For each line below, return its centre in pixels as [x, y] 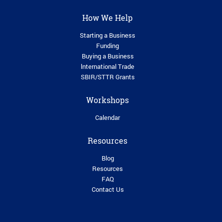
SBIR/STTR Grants [108, 77]
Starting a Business [108, 35]
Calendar [108, 118]
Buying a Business [108, 56]
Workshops [108, 100]
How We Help [108, 18]
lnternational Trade [108, 67]
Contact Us [108, 190]
